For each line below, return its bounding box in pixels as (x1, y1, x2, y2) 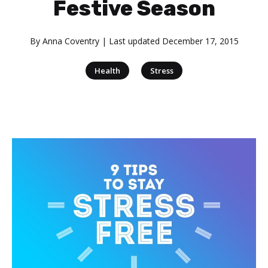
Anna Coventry (42, 35, 99, 47)
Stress (150, 65, 173, 76)
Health (95, 65, 120, 76)
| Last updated (99, 35, 162, 47)
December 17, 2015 (162, 35, 239, 47)
